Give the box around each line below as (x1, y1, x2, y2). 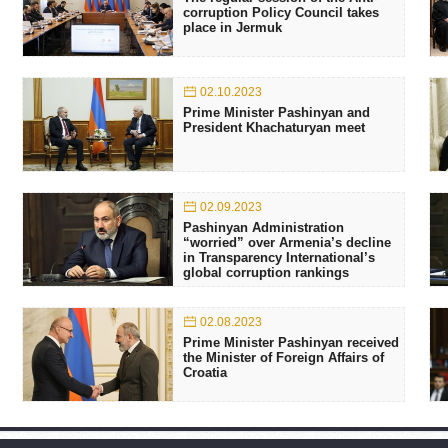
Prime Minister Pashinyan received (183, 335, 399, 350)
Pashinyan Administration (183, 220, 344, 235)
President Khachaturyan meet (183, 120, 365, 135)
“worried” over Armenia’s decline (183, 235, 391, 250)
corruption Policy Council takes (183, 5, 379, 20)
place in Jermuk (183, 20, 282, 35)
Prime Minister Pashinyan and (183, 105, 370, 120)
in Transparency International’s (183, 250, 375, 265)
